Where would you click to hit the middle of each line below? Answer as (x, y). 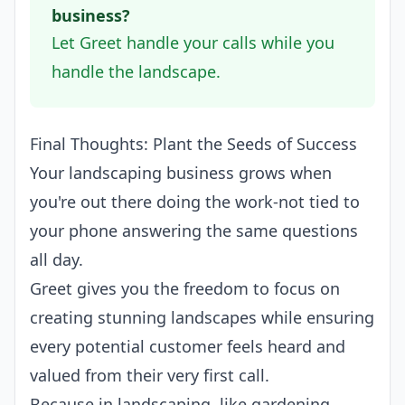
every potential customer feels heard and (188, 346)
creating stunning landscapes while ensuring (202, 317)
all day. (57, 259)
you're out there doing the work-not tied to (195, 202)
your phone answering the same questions (194, 231)
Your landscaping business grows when (181, 173)
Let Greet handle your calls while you (193, 42)
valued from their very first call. (150, 375)
